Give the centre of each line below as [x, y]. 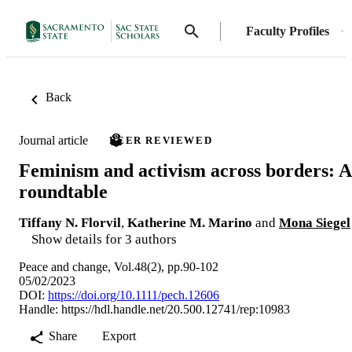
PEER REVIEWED [161, 140]
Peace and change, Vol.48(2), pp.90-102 [119, 266]
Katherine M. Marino [190, 222]
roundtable [63, 191]
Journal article [53, 140]
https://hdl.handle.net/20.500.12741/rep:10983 [176, 309]
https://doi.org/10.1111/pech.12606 [134, 295]
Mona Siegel [315, 222]
